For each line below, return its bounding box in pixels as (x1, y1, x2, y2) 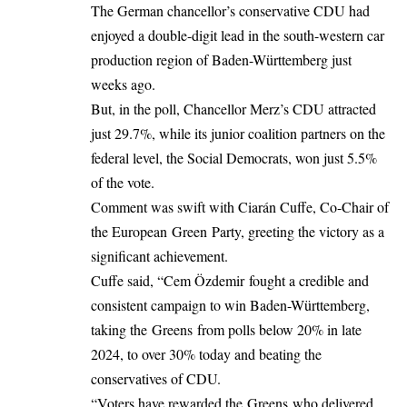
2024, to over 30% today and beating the (91, 344, 322, 364)
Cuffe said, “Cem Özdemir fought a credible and (91, 271, 369, 291)
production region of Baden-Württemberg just (91, 50, 352, 70)
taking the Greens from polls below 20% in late (91, 320, 362, 340)
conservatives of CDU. (91, 369, 221, 389)
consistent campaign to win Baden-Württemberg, (91, 295, 370, 315)
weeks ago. (91, 74, 155, 94)
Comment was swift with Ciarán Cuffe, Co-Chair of (91, 197, 389, 217)
